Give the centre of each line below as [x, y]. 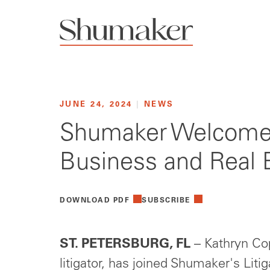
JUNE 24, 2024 [98, 105]
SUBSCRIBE [166, 201]
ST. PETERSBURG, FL [125, 245]
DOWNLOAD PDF [95, 201]
